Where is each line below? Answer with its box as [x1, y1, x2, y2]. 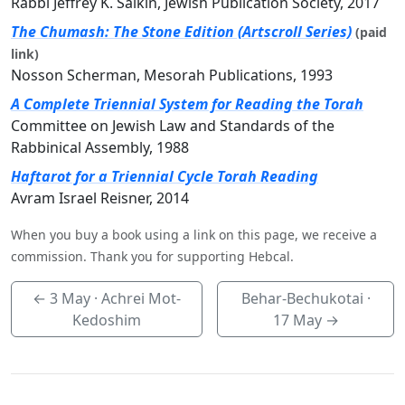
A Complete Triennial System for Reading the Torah [11, 94, 363, 115]
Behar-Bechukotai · [240, 288, 371, 309]
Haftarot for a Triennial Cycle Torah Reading [11, 166, 318, 187]
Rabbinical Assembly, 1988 [11, 137, 189, 158]
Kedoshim [72, 310, 142, 331]
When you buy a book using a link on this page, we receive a [11, 226, 377, 244]
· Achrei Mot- [90, 288, 182, 309]
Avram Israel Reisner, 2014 [11, 188, 189, 209]
